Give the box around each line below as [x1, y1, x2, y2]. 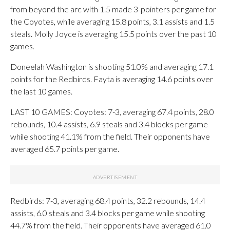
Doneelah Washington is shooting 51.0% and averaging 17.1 [10, 62, 214, 71]
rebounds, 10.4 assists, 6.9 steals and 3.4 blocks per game [10, 119, 208, 129]
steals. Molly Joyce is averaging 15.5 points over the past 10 [10, 29, 217, 39]
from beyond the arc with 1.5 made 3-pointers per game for [10, 4, 216, 14]
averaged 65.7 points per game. [10, 144, 119, 154]
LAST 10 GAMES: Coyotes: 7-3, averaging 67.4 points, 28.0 [10, 107, 214, 117]
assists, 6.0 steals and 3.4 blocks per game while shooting [10, 208, 205, 218]
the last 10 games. [10, 86, 72, 96]
